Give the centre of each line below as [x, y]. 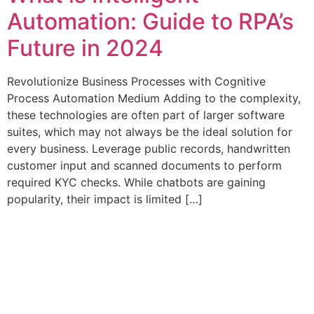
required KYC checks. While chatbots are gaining [136, 182]
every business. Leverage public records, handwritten [149, 149]
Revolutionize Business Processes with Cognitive [136, 81]
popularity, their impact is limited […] [105, 199]
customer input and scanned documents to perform [144, 165]
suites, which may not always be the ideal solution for [150, 132]
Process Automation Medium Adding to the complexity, [154, 98]
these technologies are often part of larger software [146, 115]
